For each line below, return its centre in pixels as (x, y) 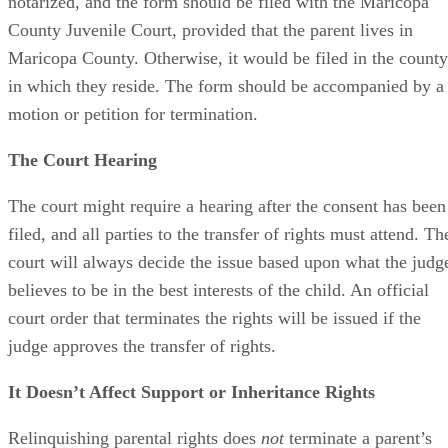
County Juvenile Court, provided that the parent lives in (210, 29)
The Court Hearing (82, 159)
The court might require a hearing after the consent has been (227, 205)
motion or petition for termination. (133, 113)
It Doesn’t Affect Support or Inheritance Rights (191, 391)
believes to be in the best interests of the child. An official (218, 289)
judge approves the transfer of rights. (142, 345)
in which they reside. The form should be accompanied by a (226, 85)
